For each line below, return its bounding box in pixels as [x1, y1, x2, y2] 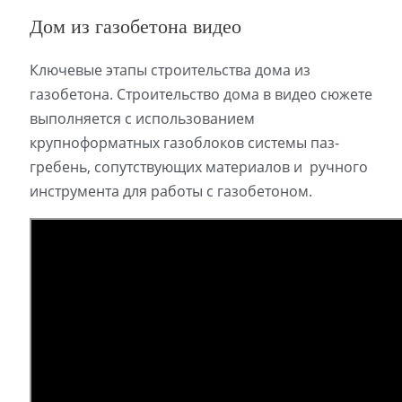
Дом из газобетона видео [29, 14, 241, 38]
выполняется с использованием [29, 108, 255, 128]
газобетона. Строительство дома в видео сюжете [29, 83, 372, 104]
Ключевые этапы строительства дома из [29, 59, 310, 80]
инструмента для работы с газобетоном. [29, 180, 312, 201]
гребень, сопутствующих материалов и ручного [29, 156, 368, 177]
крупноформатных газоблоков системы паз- [29, 132, 339, 153]
